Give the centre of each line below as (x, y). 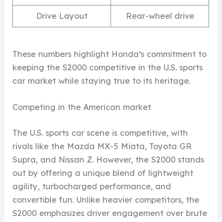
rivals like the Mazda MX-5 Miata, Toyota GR (102, 146)
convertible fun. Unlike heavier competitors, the (106, 200)
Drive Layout (62, 16)
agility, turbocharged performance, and (92, 187)
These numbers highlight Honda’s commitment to (110, 54)
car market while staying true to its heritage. (102, 81)
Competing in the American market (82, 107)
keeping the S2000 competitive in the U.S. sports (108, 68)
